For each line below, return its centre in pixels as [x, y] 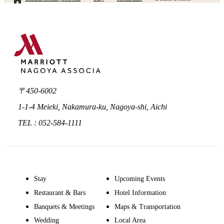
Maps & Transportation [147, 206]
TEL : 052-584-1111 [50, 123]
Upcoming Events [140, 179]
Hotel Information [140, 192]
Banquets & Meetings [64, 206]
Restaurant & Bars [60, 192]
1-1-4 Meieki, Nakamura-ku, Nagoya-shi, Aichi [92, 107]
